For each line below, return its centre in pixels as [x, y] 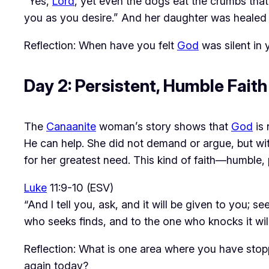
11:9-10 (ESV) [80, 187]
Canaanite [71, 126]
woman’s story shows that [164, 126]
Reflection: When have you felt [101, 45]
